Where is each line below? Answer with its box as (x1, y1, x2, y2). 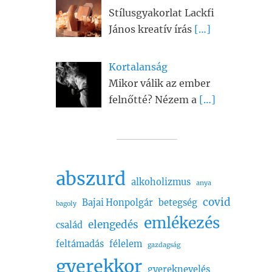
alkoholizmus (131, 176, 191, 188)
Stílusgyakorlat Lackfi (109, 7, 214, 19)
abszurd (56, 167, 126, 190)
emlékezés (144, 213, 220, 233)
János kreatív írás (109, 23, 194, 36)
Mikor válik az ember (109, 77, 210, 90)
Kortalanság (109, 61, 168, 73)
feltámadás (56, 238, 104, 250)
